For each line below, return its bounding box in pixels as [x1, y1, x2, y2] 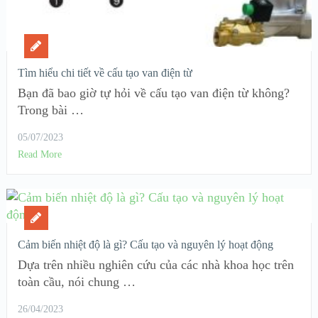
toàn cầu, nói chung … [17, 274, 136, 289]
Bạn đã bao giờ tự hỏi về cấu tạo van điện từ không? [17, 85, 290, 100]
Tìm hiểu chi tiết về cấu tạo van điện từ [17, 66, 195, 79]
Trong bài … [17, 102, 84, 117]
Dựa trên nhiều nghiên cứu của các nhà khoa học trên [17, 257, 294, 272]
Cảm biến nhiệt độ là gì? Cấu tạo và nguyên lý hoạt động [17, 238, 273, 251]
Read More [17, 148, 62, 160]
